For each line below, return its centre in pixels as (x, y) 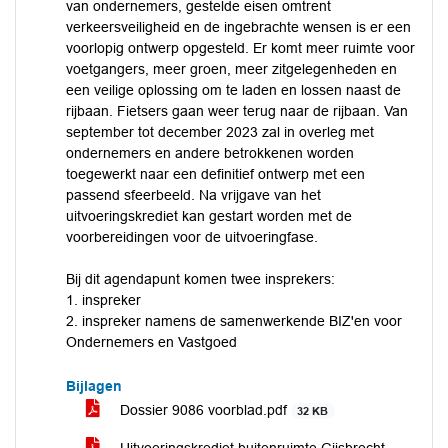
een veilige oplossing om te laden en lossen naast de (233, 90)
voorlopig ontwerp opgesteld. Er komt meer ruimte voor (240, 48)
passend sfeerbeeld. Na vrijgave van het (193, 195)
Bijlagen (94, 386)
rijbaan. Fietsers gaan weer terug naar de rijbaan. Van (237, 111)
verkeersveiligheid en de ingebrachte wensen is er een (238, 27)
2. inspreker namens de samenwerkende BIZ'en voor (234, 321)
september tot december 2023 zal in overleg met (220, 132)
